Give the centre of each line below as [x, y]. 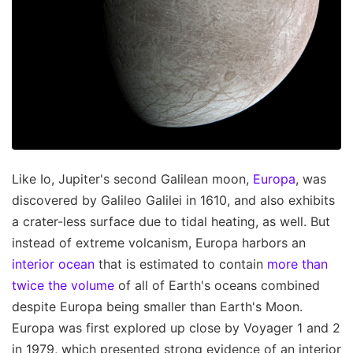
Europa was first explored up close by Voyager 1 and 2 [176, 327]
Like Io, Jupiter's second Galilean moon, [132, 178]
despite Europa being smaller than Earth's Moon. [157, 306]
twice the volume [63, 285]
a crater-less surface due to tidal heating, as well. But [171, 221]
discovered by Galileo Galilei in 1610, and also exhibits [173, 200]
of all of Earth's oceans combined [217, 285]
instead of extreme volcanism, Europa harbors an [159, 242]
